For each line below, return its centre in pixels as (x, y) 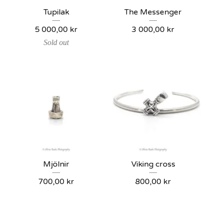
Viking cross (153, 164)
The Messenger (153, 12)
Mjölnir (56, 164)
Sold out (56, 42)
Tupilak (56, 12)
